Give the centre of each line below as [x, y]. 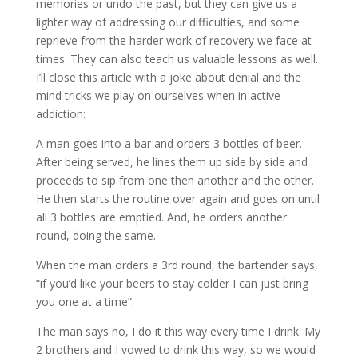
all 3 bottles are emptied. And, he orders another [161, 217]
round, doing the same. [95, 235]
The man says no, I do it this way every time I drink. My [178, 331]
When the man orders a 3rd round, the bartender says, [177, 265]
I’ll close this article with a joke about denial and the [168, 77]
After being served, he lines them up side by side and [171, 161]
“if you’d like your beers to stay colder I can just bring [172, 283]
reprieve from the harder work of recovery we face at [173, 40]
